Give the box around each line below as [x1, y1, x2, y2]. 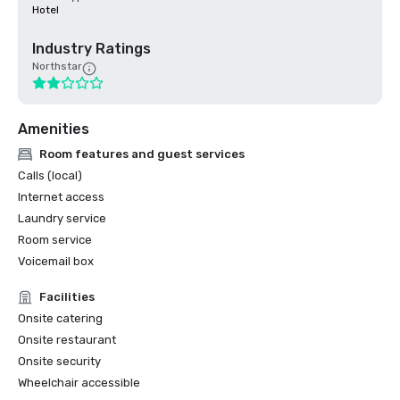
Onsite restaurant [18, 333, 116, 346]
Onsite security [18, 354, 101, 368]
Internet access [18, 190, 104, 204]
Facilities [39, 290, 95, 304]
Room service [18, 233, 92, 246]
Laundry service [18, 212, 106, 225]
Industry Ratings [32, 40, 151, 57]
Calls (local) [18, 169, 82, 182]
